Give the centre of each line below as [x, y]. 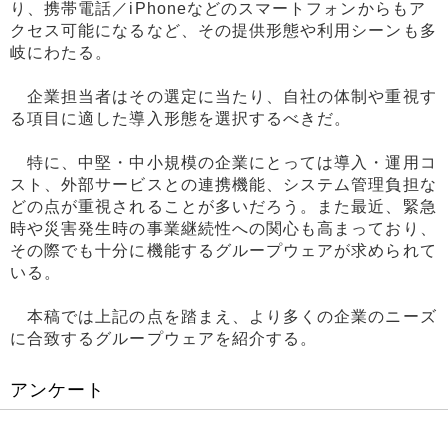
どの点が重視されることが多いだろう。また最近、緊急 [223, 207]
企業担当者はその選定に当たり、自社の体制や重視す [223, 97]
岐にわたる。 [61, 53]
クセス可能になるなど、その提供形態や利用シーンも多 [223, 31]
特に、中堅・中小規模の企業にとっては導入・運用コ [223, 163]
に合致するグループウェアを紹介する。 [164, 339]
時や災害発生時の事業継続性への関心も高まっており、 [223, 229]
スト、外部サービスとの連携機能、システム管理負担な [223, 185]
